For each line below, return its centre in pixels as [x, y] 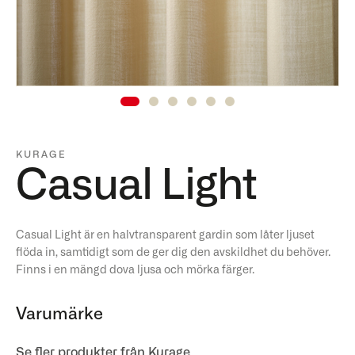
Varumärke [59, 315]
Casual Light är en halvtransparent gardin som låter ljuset [165, 235]
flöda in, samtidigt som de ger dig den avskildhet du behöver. [173, 253]
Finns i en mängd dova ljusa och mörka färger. [135, 270]
